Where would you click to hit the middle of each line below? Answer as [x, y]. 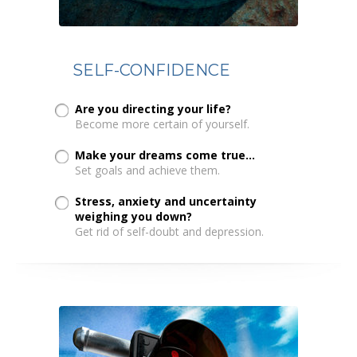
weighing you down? [134, 216]
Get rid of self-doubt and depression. [170, 231]
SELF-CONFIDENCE [152, 70]
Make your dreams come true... [165, 155]
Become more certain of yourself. [163, 124]
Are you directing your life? [153, 108]
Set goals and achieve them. [148, 170]
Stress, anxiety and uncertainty [166, 201]
